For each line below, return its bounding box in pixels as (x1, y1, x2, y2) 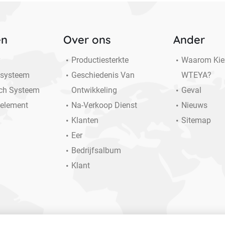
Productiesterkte (71, 55, 129, 65)
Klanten (71, 116, 99, 126)
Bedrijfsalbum (71, 146, 122, 156)
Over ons (63, 33, 111, 47)
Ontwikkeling (71, 85, 118, 95)
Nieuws (181, 100, 208, 110)
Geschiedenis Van (71, 70, 135, 80)
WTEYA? (181, 70, 212, 80)
